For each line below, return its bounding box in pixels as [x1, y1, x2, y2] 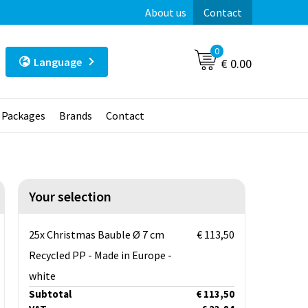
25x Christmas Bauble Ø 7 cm [28, 228, 164, 242]
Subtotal [28, 287, 71, 301]
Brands [58, 109, 92, 123]
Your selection [28, 188, 111, 206]
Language [33, 54, 82, 69]
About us [144, 5, 186, 19]
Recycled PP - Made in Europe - [28, 248, 172, 263]
